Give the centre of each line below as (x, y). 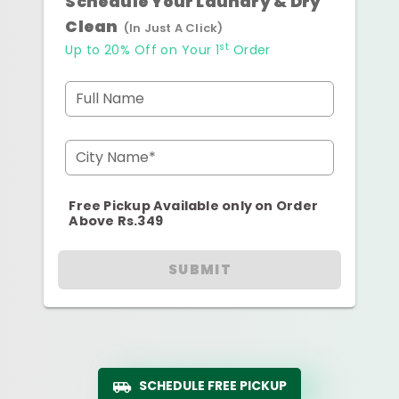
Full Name (110, 98)
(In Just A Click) (173, 28)
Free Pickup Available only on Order (193, 205)
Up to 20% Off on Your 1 (142, 49)
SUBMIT (200, 269)
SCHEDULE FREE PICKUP (213, 385)
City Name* (116, 157)
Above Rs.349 (116, 220)
